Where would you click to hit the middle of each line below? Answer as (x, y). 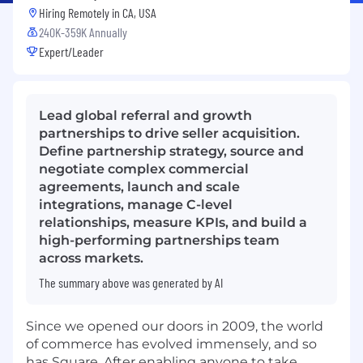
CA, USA (139, 12)
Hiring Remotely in (81, 12)
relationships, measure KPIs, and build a (173, 222)
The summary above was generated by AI (131, 282)
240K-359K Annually (83, 32)
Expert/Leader (71, 51)
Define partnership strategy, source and (171, 151)
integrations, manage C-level (136, 204)
